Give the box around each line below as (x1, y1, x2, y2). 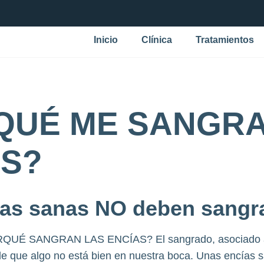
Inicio (94, 35, 118, 45)
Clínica (141, 35, 172, 45)
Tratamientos (196, 35, 254, 45)
